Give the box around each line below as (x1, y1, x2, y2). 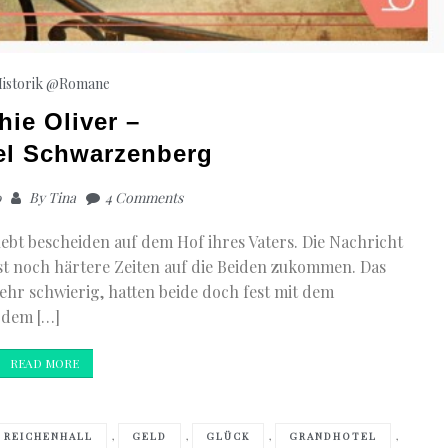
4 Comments (104, 187, 183, 207)
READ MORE (10, 354, 80, 371)
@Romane (46, 73, 111, 93)
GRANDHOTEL (289, 428, 378, 443)
